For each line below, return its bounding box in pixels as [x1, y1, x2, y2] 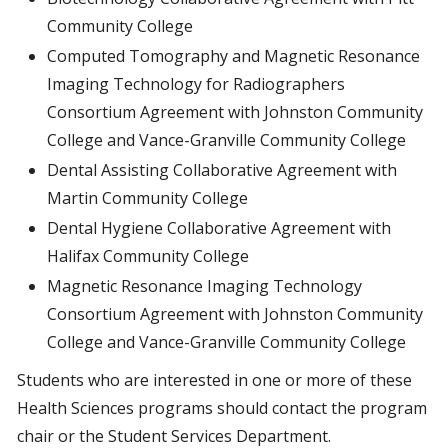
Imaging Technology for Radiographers [47, 73, 345, 95]
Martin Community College [47, 187, 248, 209]
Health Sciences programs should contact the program [17, 397, 427, 419]
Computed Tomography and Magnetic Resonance [47, 45, 420, 67]
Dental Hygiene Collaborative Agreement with [47, 217, 391, 239]
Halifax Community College [47, 245, 249, 267]
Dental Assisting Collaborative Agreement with [47, 159, 397, 181]
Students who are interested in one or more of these [17, 369, 412, 391]
